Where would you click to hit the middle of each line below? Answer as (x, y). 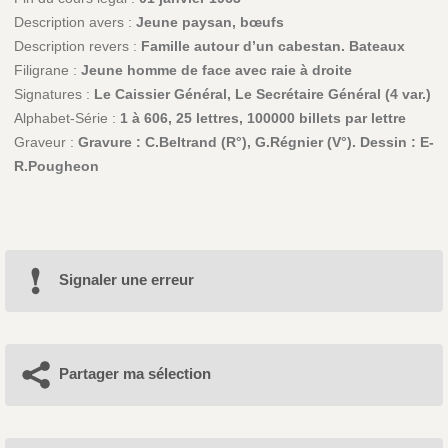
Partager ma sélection (134, 374)
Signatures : (53, 94)
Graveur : (45, 142)
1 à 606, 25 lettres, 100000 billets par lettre (262, 118)
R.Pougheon (56, 166)
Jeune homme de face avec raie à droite (216, 70)
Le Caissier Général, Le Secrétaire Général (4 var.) (262, 94)
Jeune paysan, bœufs (209, 22)
